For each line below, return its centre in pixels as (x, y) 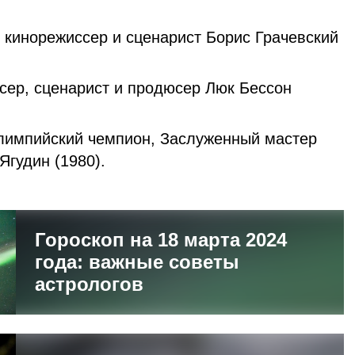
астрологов (89, 284)
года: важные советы (137, 261)
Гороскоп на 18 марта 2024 (161, 239)
